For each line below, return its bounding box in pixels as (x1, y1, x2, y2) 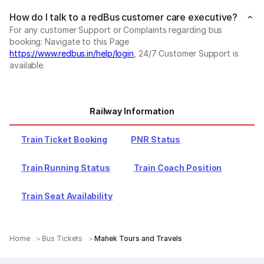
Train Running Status (21, 163, 111, 173)
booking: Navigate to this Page (9, 37, 130, 47)
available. (9, 60, 45, 70)
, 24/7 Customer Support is (134, 48, 239, 58)
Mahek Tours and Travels (94, 234, 183, 243)
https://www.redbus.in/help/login (9, 48, 134, 58)
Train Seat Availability (21, 191, 113, 201)
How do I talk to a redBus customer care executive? (9, 11, 237, 23)
